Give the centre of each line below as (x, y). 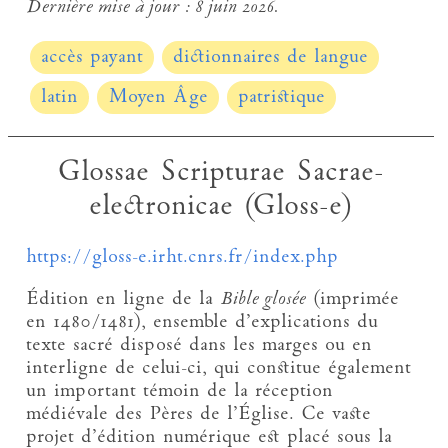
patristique (281, 98)
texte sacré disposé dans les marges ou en (199, 345)
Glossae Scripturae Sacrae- (221, 172)
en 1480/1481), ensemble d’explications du (202, 322)
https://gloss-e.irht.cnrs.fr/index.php (182, 258)
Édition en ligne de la (123, 299)
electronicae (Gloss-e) (220, 206)
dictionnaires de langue (270, 57)
